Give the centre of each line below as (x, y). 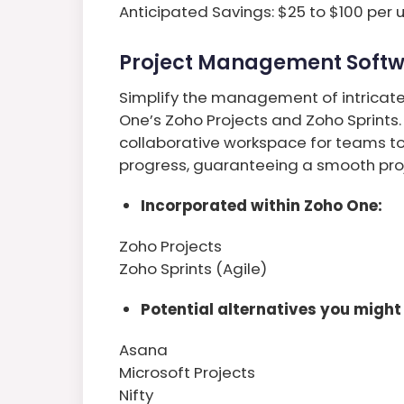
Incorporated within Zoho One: (262, 205)
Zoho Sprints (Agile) (193, 268)
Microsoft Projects (187, 372)
